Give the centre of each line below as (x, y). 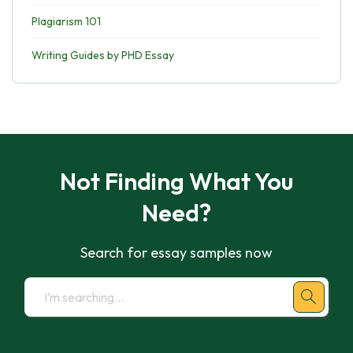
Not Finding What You (176, 181)
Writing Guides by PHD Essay (103, 55)
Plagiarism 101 (66, 21)
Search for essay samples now (176, 253)
